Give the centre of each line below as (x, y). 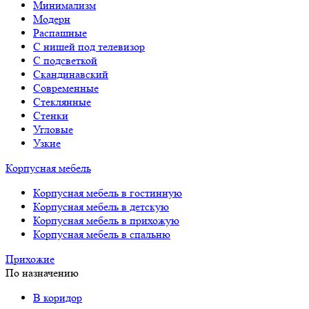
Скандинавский (71, 74)
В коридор (58, 298)
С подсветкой (65, 60)
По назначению (42, 273)
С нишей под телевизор (89, 47)
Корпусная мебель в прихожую (106, 220)
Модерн (52, 19)
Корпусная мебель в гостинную (108, 193)
